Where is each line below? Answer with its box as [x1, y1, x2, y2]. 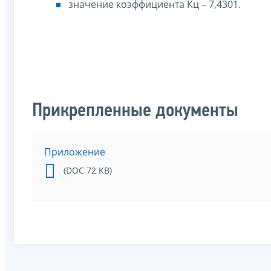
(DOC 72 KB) [64, 165, 112, 177]
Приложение [44, 145, 105, 159]
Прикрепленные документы [32, 102, 238, 122]
